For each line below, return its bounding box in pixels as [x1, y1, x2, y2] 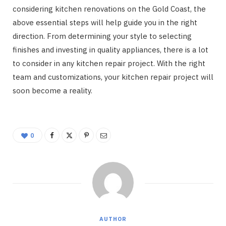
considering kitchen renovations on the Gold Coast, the [13, 4, 206, 14]
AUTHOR [99, 215, 127, 223]
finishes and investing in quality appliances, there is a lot [13, 45, 208, 55]
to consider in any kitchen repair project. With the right [13, 59, 205, 69]
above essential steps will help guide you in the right [13, 18, 197, 28]
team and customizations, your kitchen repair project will [13, 72, 213, 82]
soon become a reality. [13, 86, 92, 96]
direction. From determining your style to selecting [13, 31, 192, 41]
